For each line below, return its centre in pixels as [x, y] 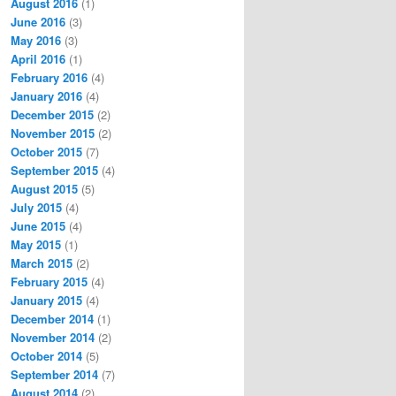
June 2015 [38, 225]
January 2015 [46, 300]
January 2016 [46, 95]
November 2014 [53, 337]
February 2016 [49, 77]
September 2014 [54, 374]
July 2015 [36, 207]
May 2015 [36, 244]
